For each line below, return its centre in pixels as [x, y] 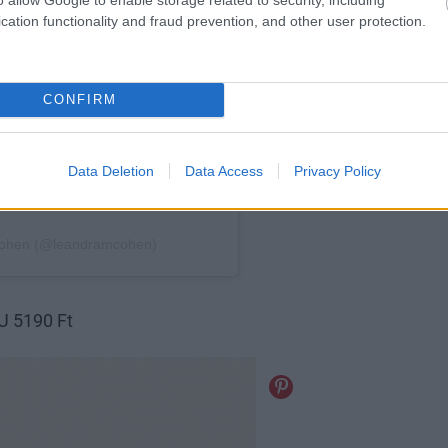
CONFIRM [79, 99]
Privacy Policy [337, 170]
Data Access [223, 170]
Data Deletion [110, 170]
